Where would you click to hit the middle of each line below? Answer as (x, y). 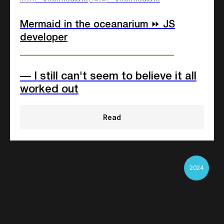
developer (44, 38)
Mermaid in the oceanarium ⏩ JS (97, 25)
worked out (49, 89)
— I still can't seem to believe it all (108, 76)
